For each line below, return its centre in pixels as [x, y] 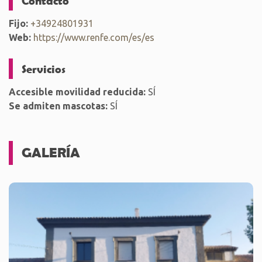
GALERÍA [51, 152]
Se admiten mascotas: [58, 106]
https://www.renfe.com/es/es [94, 37]
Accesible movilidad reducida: [77, 92]
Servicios [44, 68]
